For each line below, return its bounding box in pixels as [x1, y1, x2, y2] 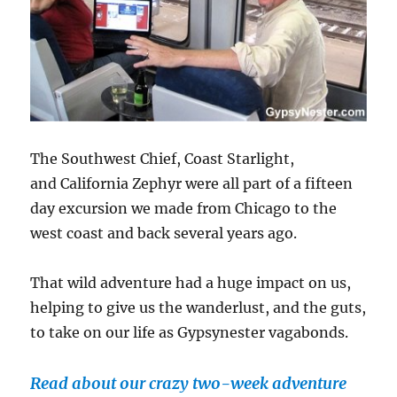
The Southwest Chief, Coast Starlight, [30, 149, 295, 167]
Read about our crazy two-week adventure [30, 372, 347, 393]
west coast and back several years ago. [30, 223, 298, 242]
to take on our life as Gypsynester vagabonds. [30, 323, 349, 341]
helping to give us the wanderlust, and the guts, [30, 298, 367, 316]
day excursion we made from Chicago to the [30, 198, 338, 217]
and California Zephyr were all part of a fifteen [30, 174, 354, 192]
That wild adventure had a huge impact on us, [30, 273, 352, 292]
